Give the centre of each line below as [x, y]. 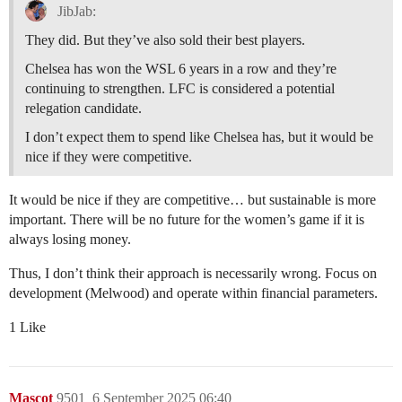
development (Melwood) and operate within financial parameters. [193, 293]
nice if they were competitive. [109, 157]
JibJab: [74, 12]
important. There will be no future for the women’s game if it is [187, 220]
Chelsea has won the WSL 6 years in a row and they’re [181, 69]
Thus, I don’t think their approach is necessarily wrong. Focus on [193, 274]
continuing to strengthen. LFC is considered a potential [180, 89]
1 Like [27, 328]
